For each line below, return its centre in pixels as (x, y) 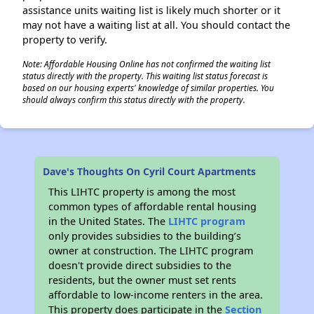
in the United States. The (109, 221)
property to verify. (65, 40)
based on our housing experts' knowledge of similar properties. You (148, 88)
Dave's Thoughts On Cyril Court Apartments (150, 171)
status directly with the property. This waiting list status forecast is (145, 76)
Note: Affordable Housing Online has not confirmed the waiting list (146, 64)
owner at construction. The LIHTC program (151, 251)
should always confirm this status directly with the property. (134, 100)
